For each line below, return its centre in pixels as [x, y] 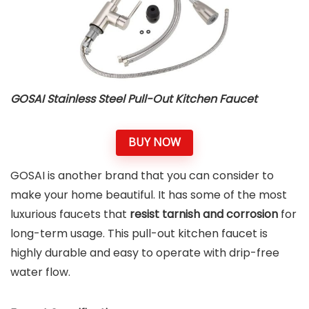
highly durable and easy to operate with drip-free [145, 252]
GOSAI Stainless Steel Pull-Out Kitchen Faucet [134, 99]
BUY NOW [154, 142]
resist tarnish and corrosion [204, 214]
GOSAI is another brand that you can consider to [142, 175]
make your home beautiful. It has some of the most [149, 195]
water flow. [42, 272]
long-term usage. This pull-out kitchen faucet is [139, 233]
